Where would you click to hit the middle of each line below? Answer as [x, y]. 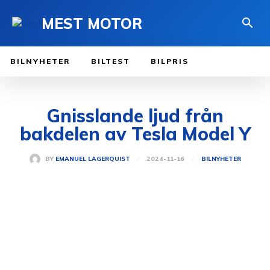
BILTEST [111, 61]
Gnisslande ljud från [135, 116]
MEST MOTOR [92, 23]
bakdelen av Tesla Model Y [135, 134]
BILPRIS [170, 61]
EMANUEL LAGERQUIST [93, 159]
